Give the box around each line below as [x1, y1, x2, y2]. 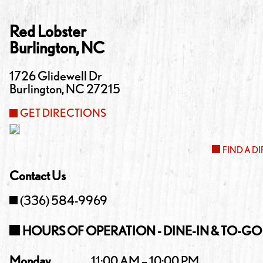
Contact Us [9, 168, 66, 184]
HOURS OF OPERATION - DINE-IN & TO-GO [22, 222, 262, 239]
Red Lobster [9, 21, 86, 42]
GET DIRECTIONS [20, 106, 106, 120]
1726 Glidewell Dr [9, 68, 102, 84]
